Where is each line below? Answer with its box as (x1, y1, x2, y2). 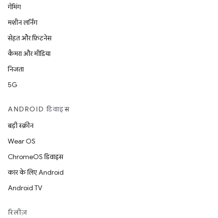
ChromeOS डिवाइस (8, 152, 63, 161)
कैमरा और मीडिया (8, 49, 51, 58)
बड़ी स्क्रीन (8, 121, 34, 130)
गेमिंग (8, 2, 21, 11)
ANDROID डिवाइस (8, 105, 70, 113)
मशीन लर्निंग (8, 18, 37, 27)
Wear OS (8, 137, 36, 145)
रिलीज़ (8, 208, 28, 217)
